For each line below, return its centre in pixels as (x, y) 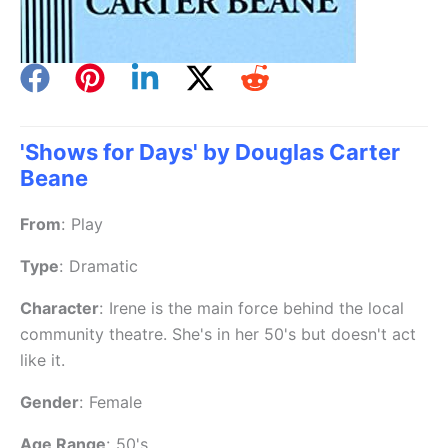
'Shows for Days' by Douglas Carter (210, 152)
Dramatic (103, 266)
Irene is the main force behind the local (256, 308)
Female (115, 402)
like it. (42, 360)
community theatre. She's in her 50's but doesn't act (218, 334)
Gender (49, 402)
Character (59, 308)
